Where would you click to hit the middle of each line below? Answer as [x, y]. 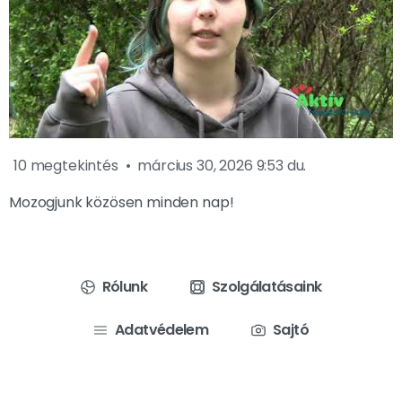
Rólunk [124, 286]
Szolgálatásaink [267, 286]
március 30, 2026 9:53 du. [222, 165]
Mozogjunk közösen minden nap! [122, 202]
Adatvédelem [162, 329]
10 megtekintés [66, 165]
